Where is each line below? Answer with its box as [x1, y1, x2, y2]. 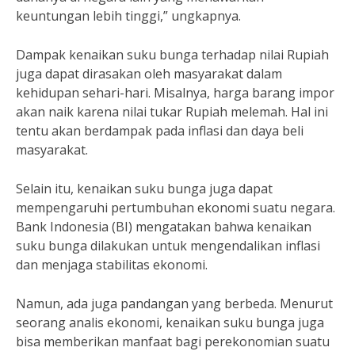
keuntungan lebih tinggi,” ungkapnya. [16, 7, 241, 25]
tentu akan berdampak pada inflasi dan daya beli [16, 122, 303, 139]
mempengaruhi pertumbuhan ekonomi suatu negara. [16, 199, 335, 216]
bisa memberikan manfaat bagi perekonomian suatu [16, 333, 330, 350]
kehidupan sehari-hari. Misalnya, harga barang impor [16, 84, 334, 101]
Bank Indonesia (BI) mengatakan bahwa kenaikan [16, 218, 311, 235]
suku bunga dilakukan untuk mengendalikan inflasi [16, 237, 320, 254]
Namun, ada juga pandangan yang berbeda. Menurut [16, 295, 333, 312]
